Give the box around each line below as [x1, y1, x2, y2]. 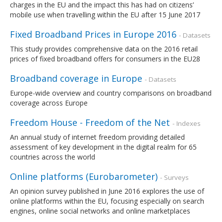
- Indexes [172, 118, 201, 128]
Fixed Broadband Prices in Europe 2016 [10, 28, 176, 40]
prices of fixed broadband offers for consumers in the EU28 [10, 54, 200, 63]
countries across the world [10, 152, 95, 162]
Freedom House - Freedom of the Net [10, 116, 170, 128]
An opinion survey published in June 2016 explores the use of [10, 186, 204, 196]
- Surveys [160, 172, 189, 182]
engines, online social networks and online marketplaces [10, 206, 190, 216]
